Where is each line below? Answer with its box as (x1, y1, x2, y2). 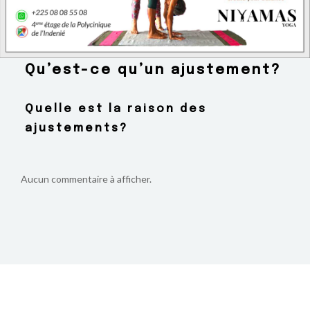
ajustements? (24, 122, 128, 135)
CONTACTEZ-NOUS (104, 30, 206, 42)
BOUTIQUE (126, 8, 184, 20)
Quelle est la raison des (24, 103, 207, 116)
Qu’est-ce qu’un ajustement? (24, 63, 281, 78)
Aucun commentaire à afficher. (21, 173, 152, 185)
